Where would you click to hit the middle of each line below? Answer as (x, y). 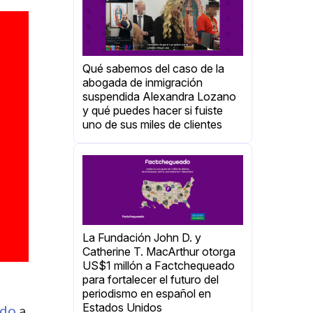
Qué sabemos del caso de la (153, 69)
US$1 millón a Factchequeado (159, 266)
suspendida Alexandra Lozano (159, 97)
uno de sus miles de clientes (152, 125)
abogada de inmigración (143, 83)
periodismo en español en (147, 294)
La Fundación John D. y (142, 238)
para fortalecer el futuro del (151, 280)
